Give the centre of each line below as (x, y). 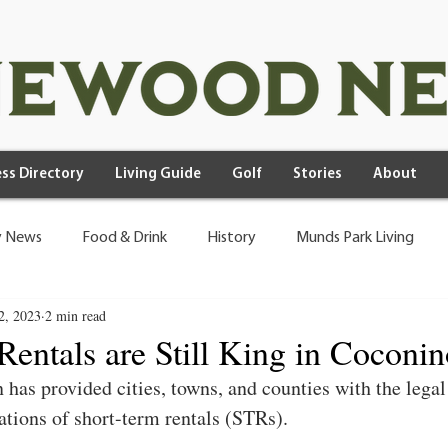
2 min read (75, 315)
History (231, 238)
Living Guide (158, 174)
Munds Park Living (355, 238)
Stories (317, 174)
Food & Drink (124, 238)
